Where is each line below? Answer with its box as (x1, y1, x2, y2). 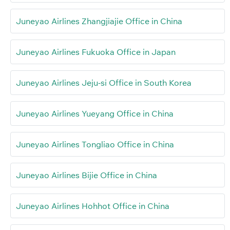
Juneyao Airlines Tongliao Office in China (16, 139, 174, 149)
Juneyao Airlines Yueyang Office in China (16, 108, 174, 119)
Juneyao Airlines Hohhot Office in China (16, 200, 169, 211)
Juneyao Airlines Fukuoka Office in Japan (16, 46, 176, 57)
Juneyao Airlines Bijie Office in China (16, 169, 157, 180)
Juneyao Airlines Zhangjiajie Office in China (16, 15, 182, 26)
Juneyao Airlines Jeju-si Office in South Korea (16, 77, 191, 88)
